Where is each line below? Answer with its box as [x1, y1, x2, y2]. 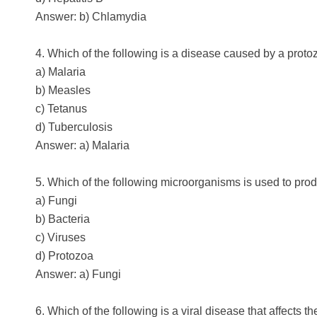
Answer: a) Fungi [35, 267, 121, 280]
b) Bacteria [35, 212, 90, 225]
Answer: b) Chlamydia [35, 10, 146, 23]
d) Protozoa [35, 249, 93, 262]
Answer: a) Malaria [35, 139, 129, 151]
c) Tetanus [35, 102, 87, 115]
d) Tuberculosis [35, 120, 113, 133]
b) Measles [35, 83, 91, 96]
